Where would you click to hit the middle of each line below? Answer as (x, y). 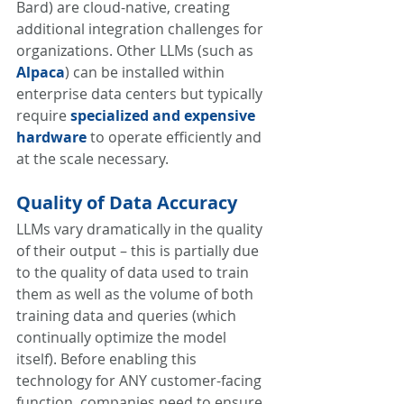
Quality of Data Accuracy (127, 202)
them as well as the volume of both (137, 294)
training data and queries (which (128, 316)
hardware (51, 137)
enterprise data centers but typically (141, 94)
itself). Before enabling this (108, 359)
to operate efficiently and (176, 137)
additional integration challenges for (142, 29)
